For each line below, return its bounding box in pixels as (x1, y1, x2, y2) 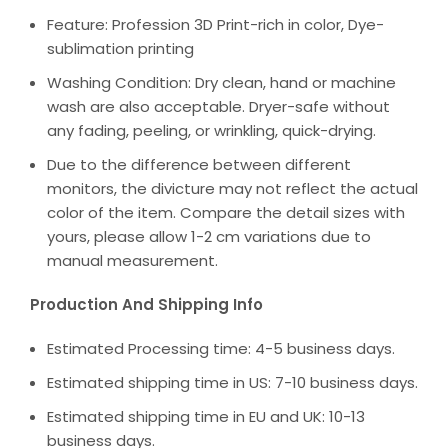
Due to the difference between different (47, 154, 351, 176)
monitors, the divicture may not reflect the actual (47, 178, 418, 200)
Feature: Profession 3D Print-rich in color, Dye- (47, 14, 384, 36)
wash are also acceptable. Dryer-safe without (47, 96, 390, 118)
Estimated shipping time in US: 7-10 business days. (47, 372, 418, 394)
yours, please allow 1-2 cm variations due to (47, 226, 371, 248)
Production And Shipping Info (30, 294, 263, 316)
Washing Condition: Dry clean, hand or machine (47, 72, 396, 94)
